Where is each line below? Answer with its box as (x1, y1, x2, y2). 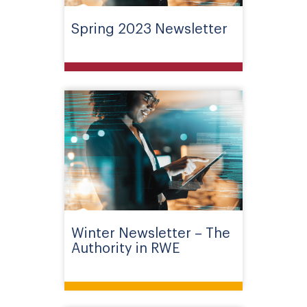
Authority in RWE (71, 237, 180, 256)
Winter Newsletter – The (71, 222, 230, 241)
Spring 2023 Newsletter (71, 18, 228, 36)
